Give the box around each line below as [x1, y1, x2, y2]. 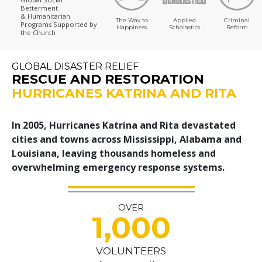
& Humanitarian [20, 12, 70, 21]
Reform [226, 23, 248, 31]
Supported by [53, 20, 97, 29]
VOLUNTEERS [96, 244, 166, 257]
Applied [173, 16, 196, 24]
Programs [20, 20, 53, 29]
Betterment [20, 4, 58, 13]
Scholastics [168, 23, 200, 31]
